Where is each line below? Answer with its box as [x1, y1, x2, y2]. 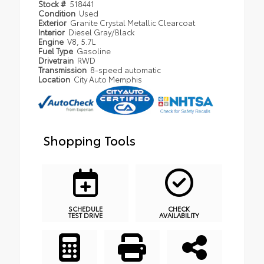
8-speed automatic [90, 64, 161, 75]
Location [38, 73, 72, 84]
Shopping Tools [43, 130, 136, 148]
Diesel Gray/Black [68, 26, 136, 37]
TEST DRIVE [68, 210, 103, 220]
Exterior [38, 16, 68, 28]
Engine [38, 35, 65, 47]
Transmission [38, 64, 88, 75]
